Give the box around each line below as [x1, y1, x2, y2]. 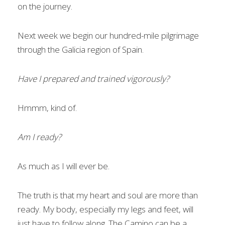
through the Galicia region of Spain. [18, 44, 144, 55]
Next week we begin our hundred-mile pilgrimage [18, 30, 199, 41]
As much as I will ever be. [18, 160, 109, 172]
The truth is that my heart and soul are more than [18, 189, 198, 201]
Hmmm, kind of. [18, 102, 77, 114]
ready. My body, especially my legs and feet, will [18, 203, 193, 215]
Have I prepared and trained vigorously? [18, 73, 169, 84]
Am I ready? [18, 131, 61, 143]
